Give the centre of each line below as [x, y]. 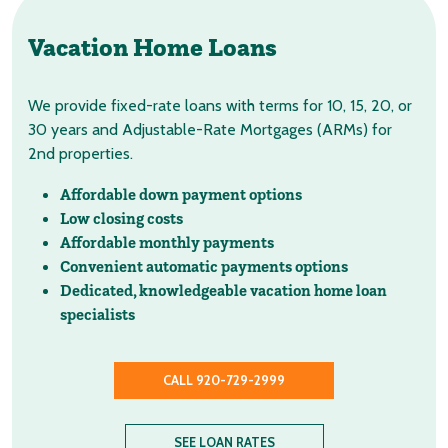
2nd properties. [80, 153]
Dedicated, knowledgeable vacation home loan [223, 290]
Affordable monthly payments [167, 242]
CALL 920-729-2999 [224, 380]
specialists [97, 314]
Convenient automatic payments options [204, 266]
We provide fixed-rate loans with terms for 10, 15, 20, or [220, 105]
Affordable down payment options [181, 194]
